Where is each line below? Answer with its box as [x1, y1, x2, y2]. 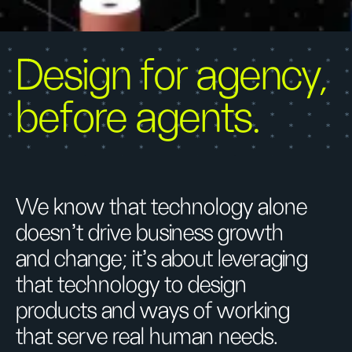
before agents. [16, 97, 261, 141]
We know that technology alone [16, 196, 307, 219]
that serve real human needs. [16, 325, 278, 349]
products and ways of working [16, 299, 290, 323]
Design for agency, [16, 54, 328, 98]
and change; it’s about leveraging [16, 247, 308, 271]
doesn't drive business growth [16, 222, 284, 245]
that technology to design [16, 273, 247, 297]
